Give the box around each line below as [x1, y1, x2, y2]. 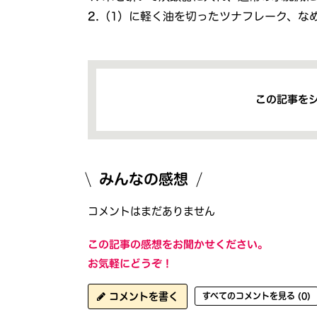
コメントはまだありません [88, 205, 216, 217]
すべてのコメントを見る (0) [202, 292, 311, 300]
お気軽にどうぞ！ [88, 258, 173, 269]
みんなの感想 [99, 171, 189, 187]
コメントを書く [105, 291, 179, 301]
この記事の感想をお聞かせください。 [88, 238, 269, 250]
